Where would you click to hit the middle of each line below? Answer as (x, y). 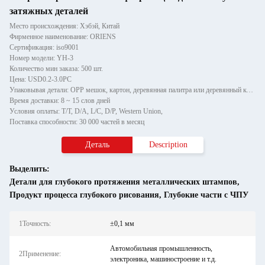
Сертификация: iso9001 (44, 47)
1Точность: (35, 224)
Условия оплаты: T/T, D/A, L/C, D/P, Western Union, (86, 111)
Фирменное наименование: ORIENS (63, 37)
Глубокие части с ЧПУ (206, 195)
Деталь (97, 145)
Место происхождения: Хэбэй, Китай (64, 26)
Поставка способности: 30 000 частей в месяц (77, 122)
